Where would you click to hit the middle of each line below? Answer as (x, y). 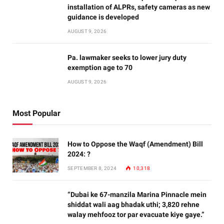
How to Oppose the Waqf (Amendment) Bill (135, 144)
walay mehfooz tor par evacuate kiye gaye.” (136, 215)
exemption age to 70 (100, 68)
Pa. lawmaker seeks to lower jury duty (127, 58)
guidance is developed (103, 17)
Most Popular (36, 113)
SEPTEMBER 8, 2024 (92, 168)
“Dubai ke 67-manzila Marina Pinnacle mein (137, 195)
